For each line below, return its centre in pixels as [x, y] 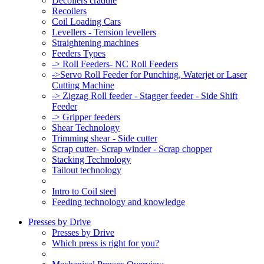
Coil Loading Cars [86, 22]
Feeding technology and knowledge [118, 202]
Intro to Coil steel [84, 191]
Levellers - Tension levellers [104, 32]
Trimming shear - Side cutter [105, 138]
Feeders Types [79, 53]
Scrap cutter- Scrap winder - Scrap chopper [132, 149]
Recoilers [69, 11]
